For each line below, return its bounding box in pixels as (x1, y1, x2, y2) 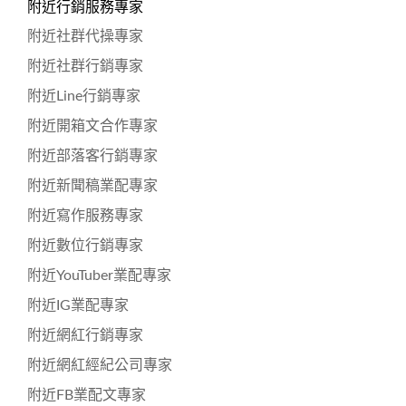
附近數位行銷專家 (27, 237, 143, 253)
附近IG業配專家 (27, 297, 129, 313)
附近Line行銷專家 (27, 88, 140, 103)
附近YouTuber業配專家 (27, 267, 171, 283)
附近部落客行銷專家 (27, 148, 158, 163)
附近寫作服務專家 (27, 208, 143, 223)
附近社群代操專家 (27, 28, 143, 43)
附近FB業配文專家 (27, 387, 146, 402)
